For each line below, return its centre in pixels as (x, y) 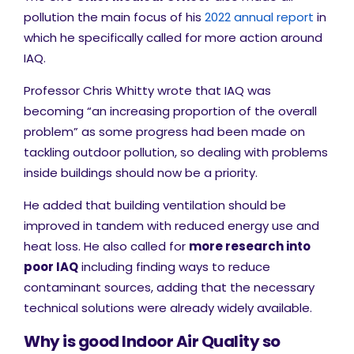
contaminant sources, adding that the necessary (169, 287)
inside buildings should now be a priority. (141, 173)
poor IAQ (51, 267)
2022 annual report (259, 17)
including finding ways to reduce (174, 267)
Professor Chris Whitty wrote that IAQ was (147, 90)
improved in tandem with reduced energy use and (171, 226)
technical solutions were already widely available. (168, 308)
